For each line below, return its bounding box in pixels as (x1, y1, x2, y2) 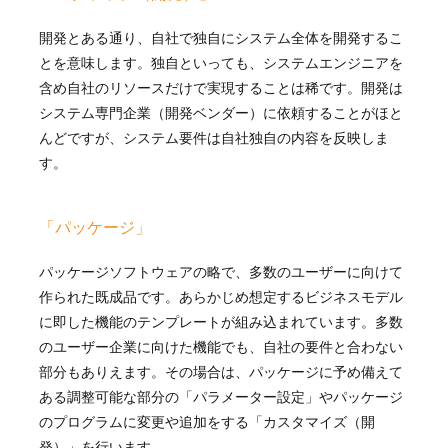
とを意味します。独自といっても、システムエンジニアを (38, 54, 403, 72)
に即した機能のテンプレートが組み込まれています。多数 (38, 313, 403, 331)
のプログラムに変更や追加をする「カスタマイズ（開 (38, 413, 375, 431)
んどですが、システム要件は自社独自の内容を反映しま (38, 129, 389, 147)
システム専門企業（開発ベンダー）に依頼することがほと (38, 104, 403, 122)
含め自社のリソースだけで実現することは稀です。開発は (38, 79, 403, 97)
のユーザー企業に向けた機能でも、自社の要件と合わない (38, 338, 403, 356)
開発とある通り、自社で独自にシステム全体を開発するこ (38, 29, 403, 47)
